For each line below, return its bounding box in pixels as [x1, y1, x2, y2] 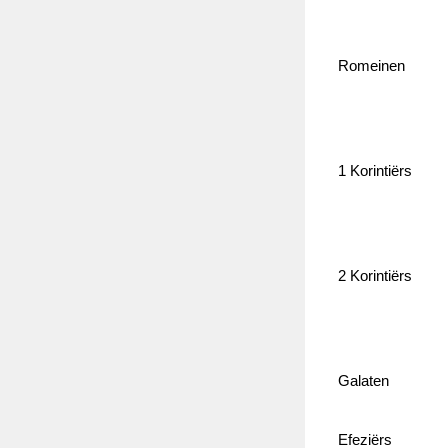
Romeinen [337, 58, 409, 75]
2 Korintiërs [337, 268, 416, 285]
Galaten [337, 373, 393, 390]
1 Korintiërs [337, 163, 416, 180]
